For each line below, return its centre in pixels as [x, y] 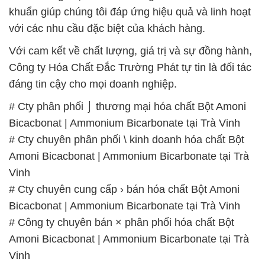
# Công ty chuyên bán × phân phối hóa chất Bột [122, 222]
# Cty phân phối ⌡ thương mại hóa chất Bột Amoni [127, 106]
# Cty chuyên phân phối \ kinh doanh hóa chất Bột [127, 139]
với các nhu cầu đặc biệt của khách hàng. [107, 28]
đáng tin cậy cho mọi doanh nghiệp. [93, 84]
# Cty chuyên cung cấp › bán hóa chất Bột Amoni [124, 189]
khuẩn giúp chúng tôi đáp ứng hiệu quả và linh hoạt [130, 12]
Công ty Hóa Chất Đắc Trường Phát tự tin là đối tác [130, 67]
